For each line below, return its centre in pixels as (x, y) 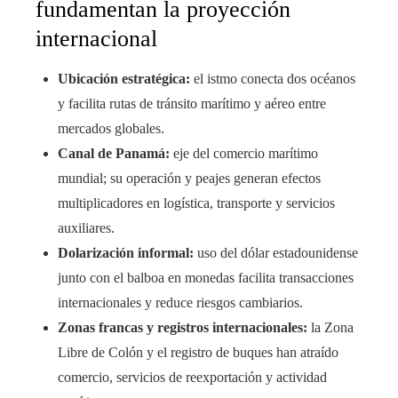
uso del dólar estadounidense (276, 252)
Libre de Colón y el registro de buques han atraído (198, 352)
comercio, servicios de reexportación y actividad (192, 377)
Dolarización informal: (126, 252)
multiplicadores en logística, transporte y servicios (196, 203)
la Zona (330, 327)
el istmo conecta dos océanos (273, 78)
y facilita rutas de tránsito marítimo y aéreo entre (192, 103)
